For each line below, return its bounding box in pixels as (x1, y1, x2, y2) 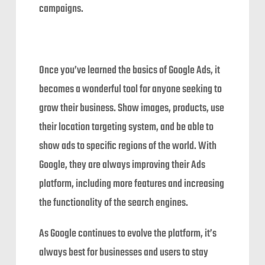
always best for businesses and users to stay (39, 244, 209, 261)
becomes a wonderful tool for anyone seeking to (39, 81, 222, 98)
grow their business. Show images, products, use (39, 100, 225, 117)
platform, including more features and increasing (39, 176, 225, 193)
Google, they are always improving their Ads (39, 157, 206, 174)
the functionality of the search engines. (39, 195, 189, 212)
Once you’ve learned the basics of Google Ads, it (39, 62, 221, 79)
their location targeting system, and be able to (39, 119, 214, 136)
